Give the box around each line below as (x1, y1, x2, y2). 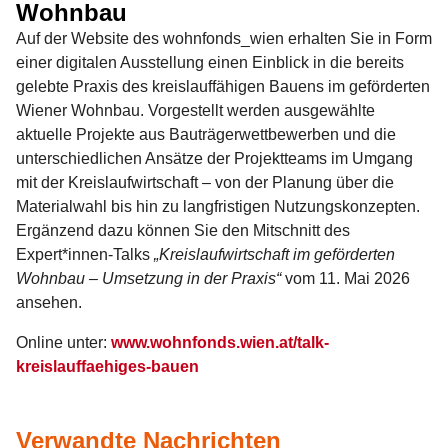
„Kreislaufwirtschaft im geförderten (154, 245, 395, 263)
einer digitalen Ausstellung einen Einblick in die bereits (16, 53, 404, 71)
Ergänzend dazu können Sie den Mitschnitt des (16, 221, 350, 239)
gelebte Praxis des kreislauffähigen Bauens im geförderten (16, 77, 430, 95)
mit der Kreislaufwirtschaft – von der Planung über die (16, 173, 394, 191)
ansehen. (16, 293, 82, 311)
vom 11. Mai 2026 (281, 269, 410, 287)
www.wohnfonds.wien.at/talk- (111, 333, 329, 351)
